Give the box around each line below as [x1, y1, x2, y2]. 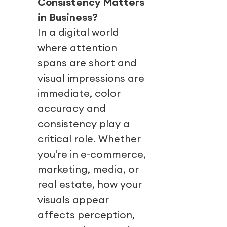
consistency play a [37, 117, 130, 130]
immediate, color [37, 87, 121, 100]
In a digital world [37, 26, 120, 39]
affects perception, [37, 208, 135, 221]
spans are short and [37, 56, 137, 69]
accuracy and [37, 102, 106, 115]
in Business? [37, 11, 98, 24]
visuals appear [37, 193, 109, 206]
